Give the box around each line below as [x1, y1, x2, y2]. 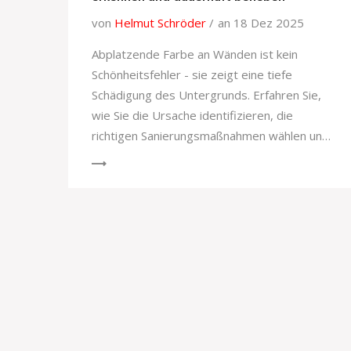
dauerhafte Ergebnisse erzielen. [92, 148, 264, 165]
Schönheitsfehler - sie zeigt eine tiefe [92, 67, 292, 83]
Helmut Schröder [114, 15, 206, 31]
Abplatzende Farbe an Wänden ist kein [92, 46, 298, 63]
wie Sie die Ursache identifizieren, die [92, 107, 293, 124]
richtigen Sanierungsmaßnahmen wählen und [92, 128, 329, 144]
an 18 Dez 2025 [218, 15, 304, 31]
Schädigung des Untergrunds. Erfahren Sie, [92, 87, 321, 103]
